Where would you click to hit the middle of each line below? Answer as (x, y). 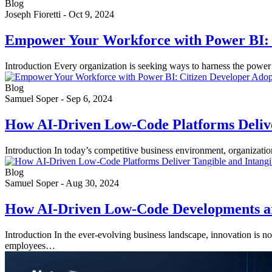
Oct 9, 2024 (91, 15)
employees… (30, 245)
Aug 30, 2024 (92, 183)
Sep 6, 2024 (89, 99)
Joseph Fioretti (33, 15)
